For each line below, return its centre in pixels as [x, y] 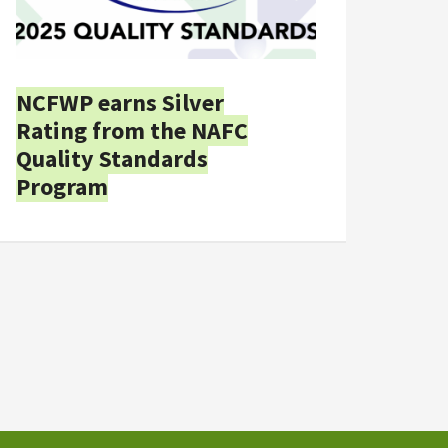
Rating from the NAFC [132, 130]
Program [62, 186]
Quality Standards [112, 158]
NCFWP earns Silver [120, 102]
